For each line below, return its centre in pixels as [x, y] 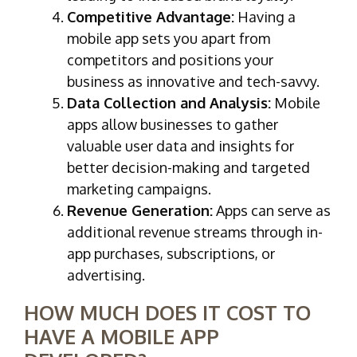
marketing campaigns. [139, 188]
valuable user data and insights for [180, 145]
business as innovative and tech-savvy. [193, 81]
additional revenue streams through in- [195, 231]
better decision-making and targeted [188, 167]
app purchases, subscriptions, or [171, 253]
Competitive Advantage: [151, 16]
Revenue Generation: [140, 210]
